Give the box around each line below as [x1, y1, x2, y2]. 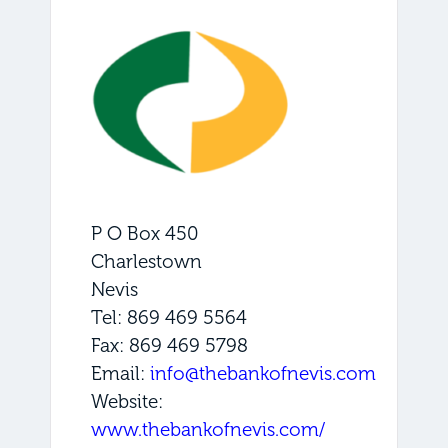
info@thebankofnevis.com [150, 362, 376, 386]
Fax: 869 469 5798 [91, 334, 248, 358]
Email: [91, 362, 150, 386]
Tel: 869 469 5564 [91, 306, 247, 330]
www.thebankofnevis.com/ [91, 418, 325, 442]
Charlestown [91, 250, 202, 274]
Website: [91, 390, 163, 414]
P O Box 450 [91, 222, 198, 246]
